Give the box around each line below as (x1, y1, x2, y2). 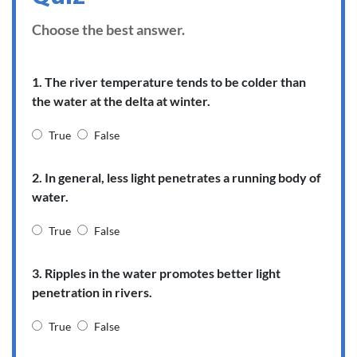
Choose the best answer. (32, 21, 185, 39)
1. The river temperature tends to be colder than (32, 74, 306, 90)
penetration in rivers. (32, 284, 152, 300)
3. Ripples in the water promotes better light (32, 265, 280, 281)
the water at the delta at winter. (32, 93, 210, 109)
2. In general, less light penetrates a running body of (32, 170, 321, 186)
